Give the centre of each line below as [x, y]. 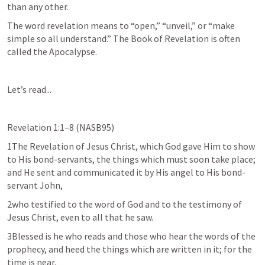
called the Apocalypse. [52, 51]
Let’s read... [29, 89]
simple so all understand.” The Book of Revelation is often [124, 38]
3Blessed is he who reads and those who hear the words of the [131, 236]
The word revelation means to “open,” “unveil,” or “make [121, 25]
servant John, [35, 185]
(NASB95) [94, 127]
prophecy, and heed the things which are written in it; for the [130, 249]
